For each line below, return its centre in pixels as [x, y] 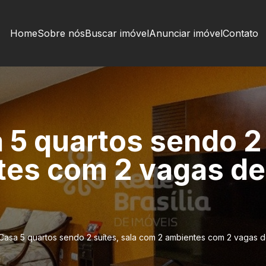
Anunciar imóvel [186, 33]
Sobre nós [61, 33]
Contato [240, 33]
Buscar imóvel [117, 33]
